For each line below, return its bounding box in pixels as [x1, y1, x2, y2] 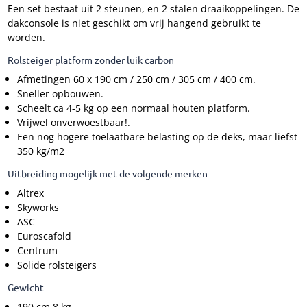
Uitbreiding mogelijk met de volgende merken [7, 167, 208, 180]
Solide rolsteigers [16, 258, 97, 271]
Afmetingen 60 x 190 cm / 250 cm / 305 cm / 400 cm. [16, 73, 256, 86]
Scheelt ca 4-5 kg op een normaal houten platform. [16, 101, 250, 114]
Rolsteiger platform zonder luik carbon [7, 53, 174, 66]
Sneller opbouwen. [16, 87, 103, 100]
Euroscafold [16, 230, 71, 243]
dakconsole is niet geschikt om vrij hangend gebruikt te [7, 16, 261, 29]
